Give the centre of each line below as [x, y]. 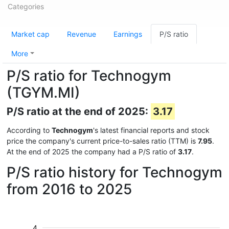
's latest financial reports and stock [151, 130]
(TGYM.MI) [43, 93]
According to [29, 130]
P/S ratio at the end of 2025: [79, 111]
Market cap [30, 34]
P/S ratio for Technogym [89, 76]
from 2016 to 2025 [69, 189]
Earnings [128, 34]
